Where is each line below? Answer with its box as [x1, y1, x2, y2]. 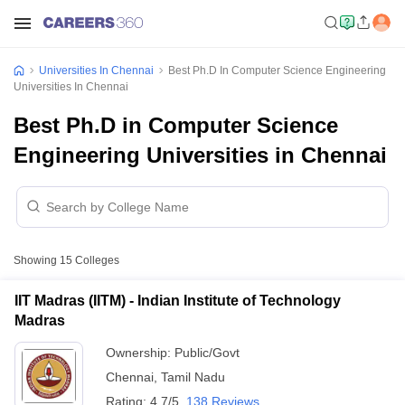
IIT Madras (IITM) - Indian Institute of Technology [14, 293, 341, 308]
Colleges [72, 254, 119, 267]
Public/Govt [174, 345, 240, 360]
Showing [14, 254, 60, 267]
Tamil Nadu [161, 370, 225, 384]
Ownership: [106, 345, 174, 360]
